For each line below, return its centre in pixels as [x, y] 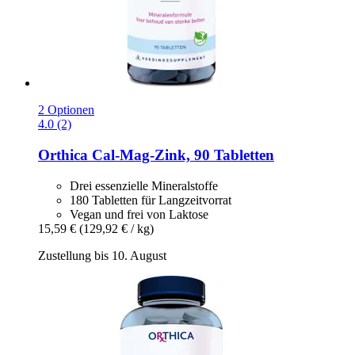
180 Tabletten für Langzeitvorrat [151, 200]
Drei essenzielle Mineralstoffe [144, 185]
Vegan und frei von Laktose [139, 214]
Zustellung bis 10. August [102, 255]
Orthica [63, 155]
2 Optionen [66, 110]
